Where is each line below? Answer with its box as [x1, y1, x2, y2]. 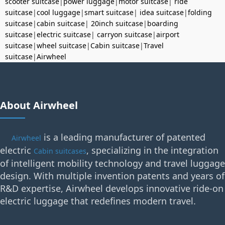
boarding [147, 18, 178, 28]
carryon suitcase [97, 29, 152, 39]
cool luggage [37, 7, 80, 17]
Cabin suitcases [34, 146, 86, 156]
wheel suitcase [37, 40, 86, 50]
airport [156, 29, 179, 39]
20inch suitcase [91, 18, 143, 28]
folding [188, 7, 212, 17]
